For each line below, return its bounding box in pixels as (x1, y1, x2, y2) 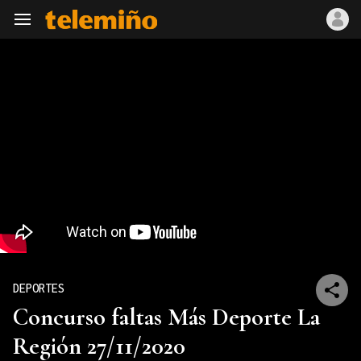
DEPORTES (13, 281, 64, 295)
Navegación (14, 13, 78, 27)
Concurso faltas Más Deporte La (13, 302, 320, 332)
